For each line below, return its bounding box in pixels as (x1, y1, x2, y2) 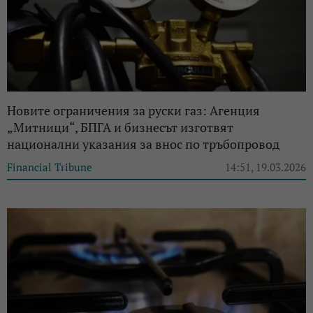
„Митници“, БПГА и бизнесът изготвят (7, 119, 233, 136)
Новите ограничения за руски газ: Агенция (7, 102, 260, 119)
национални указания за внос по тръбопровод (7, 136, 279, 153)
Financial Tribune (7, 160, 92, 175)
